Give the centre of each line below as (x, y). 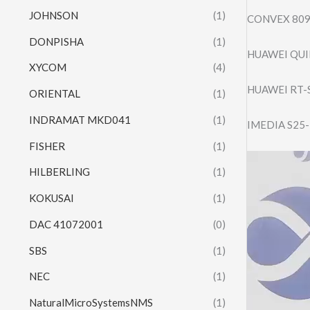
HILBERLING (61, 172)
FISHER (47, 146)
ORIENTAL (55, 94)
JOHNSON (54, 15)
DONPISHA (56, 41)
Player (262, 177)
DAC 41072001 (66, 224)
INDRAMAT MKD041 (80, 119)
